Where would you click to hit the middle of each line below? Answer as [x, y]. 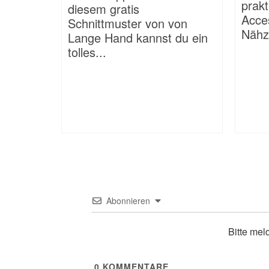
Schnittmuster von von [128, 23]
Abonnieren [128, 201]
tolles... [87, 52]
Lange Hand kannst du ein [138, 38]
